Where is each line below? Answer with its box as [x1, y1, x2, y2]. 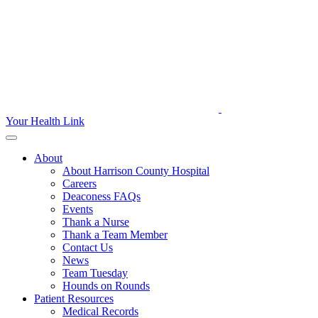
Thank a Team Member [62, 229, 168, 241]
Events [62, 203, 93, 215]
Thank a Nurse [62, 216, 129, 228]
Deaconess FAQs [62, 190, 141, 202]
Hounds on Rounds [62, 280, 150, 292]
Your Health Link [6, 115, 84, 127]
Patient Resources [34, 292, 114, 305]
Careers [62, 177, 97, 190]
